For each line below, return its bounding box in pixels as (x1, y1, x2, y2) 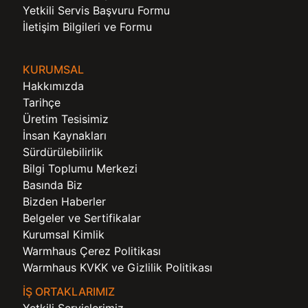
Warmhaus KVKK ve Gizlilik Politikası (23, 261, 212, 275)
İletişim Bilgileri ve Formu (23, 19, 152, 34)
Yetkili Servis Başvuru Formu (23, 3, 170, 17)
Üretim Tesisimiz (23, 112, 109, 126)
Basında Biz (23, 178, 82, 192)
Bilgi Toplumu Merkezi (23, 162, 137, 176)
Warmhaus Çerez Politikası (23, 244, 161, 258)
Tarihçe (23, 96, 60, 110)
